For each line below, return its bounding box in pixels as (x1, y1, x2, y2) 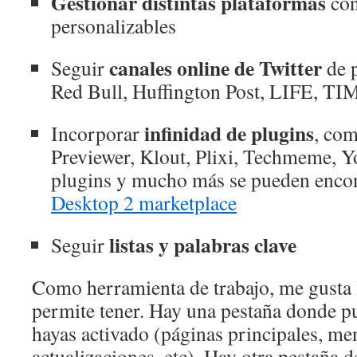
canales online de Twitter (109, 53, 322, 83)
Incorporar (51, 120, 144, 147)
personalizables (51, 12, 176, 39)
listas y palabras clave (104, 229, 296, 260)
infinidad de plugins (144, 118, 314, 148)
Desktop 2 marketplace (51, 189, 237, 216)
